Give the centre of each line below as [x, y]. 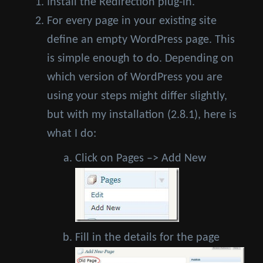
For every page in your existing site [132, 21]
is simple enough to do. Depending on [140, 59]
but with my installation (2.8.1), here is [142, 115]
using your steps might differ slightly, [137, 97]
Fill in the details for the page [149, 238]
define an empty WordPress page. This [141, 40]
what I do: [72, 134]
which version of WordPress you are [135, 78]
